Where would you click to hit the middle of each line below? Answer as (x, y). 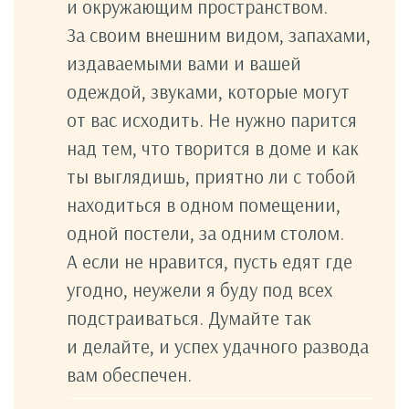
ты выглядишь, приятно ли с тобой (211, 176)
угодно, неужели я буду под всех (199, 289)
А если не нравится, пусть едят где (210, 261)
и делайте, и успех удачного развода (218, 346)
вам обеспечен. (129, 374)
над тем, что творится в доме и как (213, 147)
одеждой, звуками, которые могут (208, 91)
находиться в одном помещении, (204, 204)
